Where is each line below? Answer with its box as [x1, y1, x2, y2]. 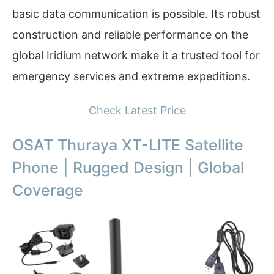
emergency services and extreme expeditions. [12, 70, 250, 83]
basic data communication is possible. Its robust [12, 7, 261, 21]
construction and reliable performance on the [12, 28, 248, 42]
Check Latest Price [88, 103, 186, 117]
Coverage [12, 181, 83, 200]
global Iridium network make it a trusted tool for [12, 49, 260, 62]
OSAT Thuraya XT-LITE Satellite [12, 136, 243, 155]
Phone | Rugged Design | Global [12, 158, 244, 177]
